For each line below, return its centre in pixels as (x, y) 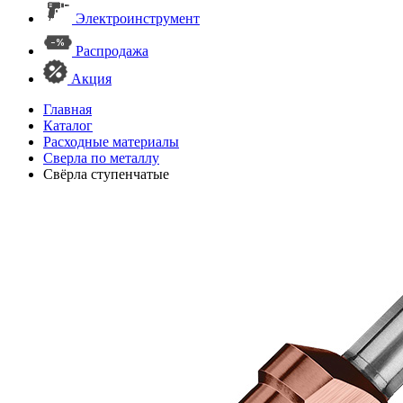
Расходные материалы (111, 142)
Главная (67, 109)
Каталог (68, 125)
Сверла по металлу (101, 158)
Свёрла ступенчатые (106, 174)
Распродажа (112, 51)
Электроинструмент (138, 18)
